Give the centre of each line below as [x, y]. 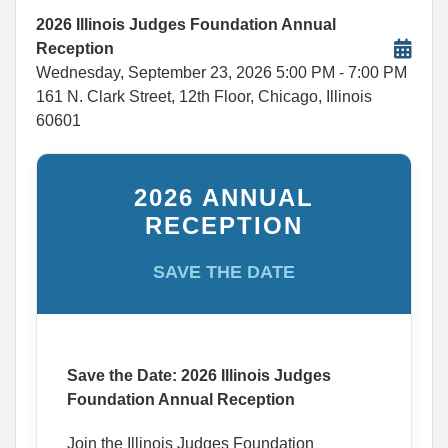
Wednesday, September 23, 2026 [154, 72]
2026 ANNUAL [224, 197]
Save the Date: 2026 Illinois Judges [199, 375]
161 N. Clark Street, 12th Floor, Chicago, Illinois [204, 96]
